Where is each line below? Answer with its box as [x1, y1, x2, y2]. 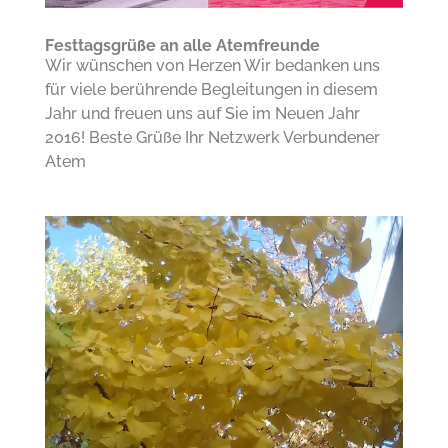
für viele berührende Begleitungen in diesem [44, 80, 378, 100]
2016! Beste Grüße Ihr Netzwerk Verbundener [44, 128, 380, 148]
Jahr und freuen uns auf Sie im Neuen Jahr [44, 104, 360, 124]
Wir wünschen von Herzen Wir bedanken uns [44, 56, 380, 76]
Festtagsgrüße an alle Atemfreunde [44, 36, 320, 56]
